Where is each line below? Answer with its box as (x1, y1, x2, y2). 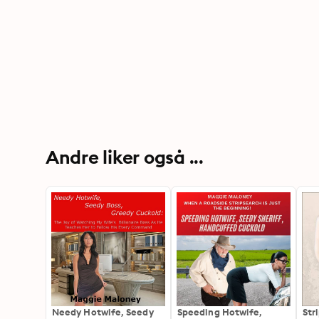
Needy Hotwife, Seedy (52, 306, 154, 318)
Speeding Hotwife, (177, 306, 263, 318)
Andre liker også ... (46, 145, 204, 169)
